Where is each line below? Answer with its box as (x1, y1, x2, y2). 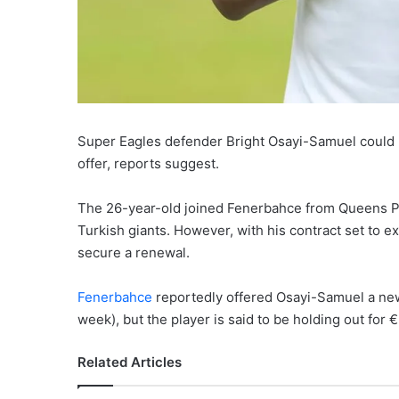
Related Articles (77, 354, 182, 371)
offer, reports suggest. (77, 155, 219, 173)
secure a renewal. (77, 244, 190, 262)
